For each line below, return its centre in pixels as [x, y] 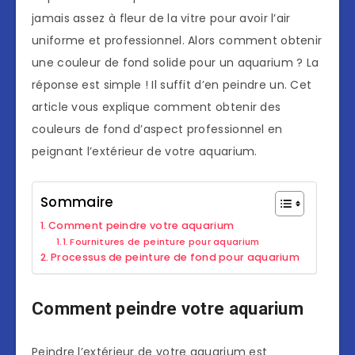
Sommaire [77, 202]
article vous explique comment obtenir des [157, 107]
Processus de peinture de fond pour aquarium [176, 258]
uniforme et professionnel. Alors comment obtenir [177, 41]
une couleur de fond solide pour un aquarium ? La [176, 63]
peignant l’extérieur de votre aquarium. [145, 152]
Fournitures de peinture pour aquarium [165, 242]
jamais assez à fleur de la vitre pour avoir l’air [161, 19]
